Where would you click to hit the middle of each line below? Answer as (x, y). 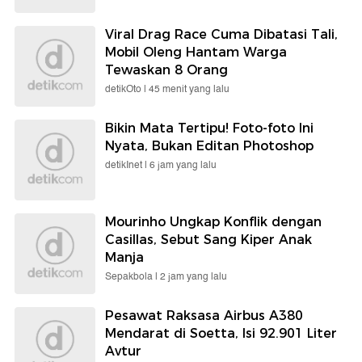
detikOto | (127, 89)
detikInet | (127, 165)
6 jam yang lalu (183, 165)
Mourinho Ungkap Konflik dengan (213, 221)
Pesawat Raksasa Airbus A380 (204, 315)
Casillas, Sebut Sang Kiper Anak (208, 239)
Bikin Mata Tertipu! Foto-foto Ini (209, 128)
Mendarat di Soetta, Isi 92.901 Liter (221, 333)
